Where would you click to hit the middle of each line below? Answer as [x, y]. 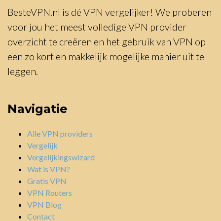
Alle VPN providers [60, 133]
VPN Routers [50, 192]
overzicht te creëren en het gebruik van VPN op [107, 41]
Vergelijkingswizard [61, 157]
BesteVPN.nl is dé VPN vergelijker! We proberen [110, 12]
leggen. [23, 71]
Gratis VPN [47, 181]
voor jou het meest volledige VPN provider [97, 26]
